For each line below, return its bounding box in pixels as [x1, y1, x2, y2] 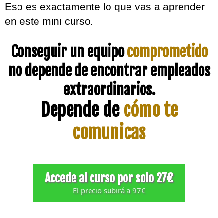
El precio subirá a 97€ [73, 185, 145, 195]
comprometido [127, 43, 208, 61]
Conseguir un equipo [10, 43, 127, 61]
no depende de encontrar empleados [8, 62, 210, 80]
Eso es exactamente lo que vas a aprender [5, 1, 205, 12]
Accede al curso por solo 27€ [45, 171, 173, 185]
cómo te [123, 99, 178, 121]
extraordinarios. [63, 81, 155, 99]
